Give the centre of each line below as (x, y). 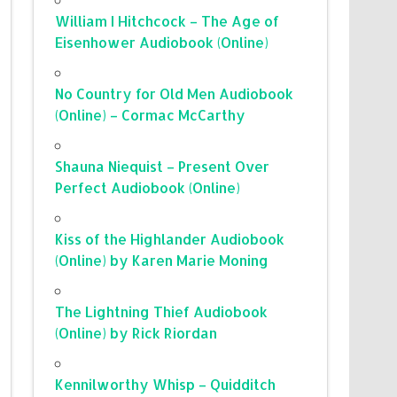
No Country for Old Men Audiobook (175, 93)
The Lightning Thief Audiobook (162, 311)
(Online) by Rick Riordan (136, 332)
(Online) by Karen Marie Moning (162, 260)
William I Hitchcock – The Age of (167, 20)
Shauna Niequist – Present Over (163, 166)
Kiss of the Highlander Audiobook (170, 238)
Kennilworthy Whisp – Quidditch (166, 384)
